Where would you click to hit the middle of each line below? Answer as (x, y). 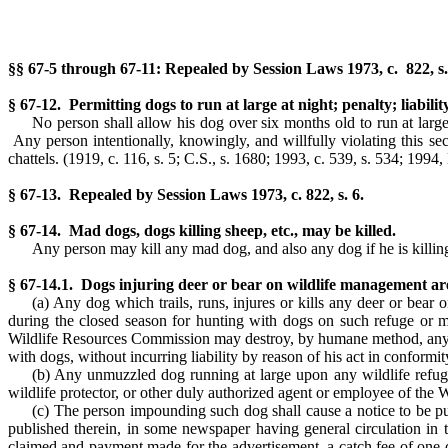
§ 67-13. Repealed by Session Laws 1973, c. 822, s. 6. (186, 194)
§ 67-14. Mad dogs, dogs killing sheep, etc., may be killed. (202, 230)
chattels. (35, 158)
